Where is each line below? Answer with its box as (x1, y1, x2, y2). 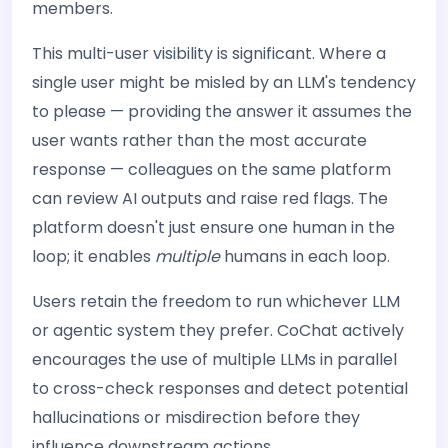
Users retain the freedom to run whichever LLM (32, 290, 400, 313)
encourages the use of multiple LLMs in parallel (32, 348, 397, 371)
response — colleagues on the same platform (32, 158, 391, 181)
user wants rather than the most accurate (32, 129, 367, 152)
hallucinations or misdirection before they (32, 406, 360, 429)
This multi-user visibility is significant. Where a (32, 42, 386, 65)
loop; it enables (32, 245, 155, 268)
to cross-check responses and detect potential (32, 377, 408, 400)
